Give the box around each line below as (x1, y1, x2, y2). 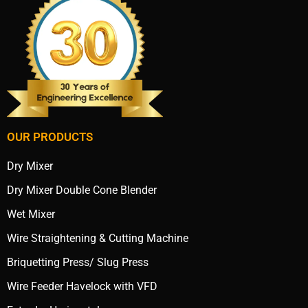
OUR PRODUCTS (7, 130, 93, 144)
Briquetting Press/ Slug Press (7, 256, 148, 269)
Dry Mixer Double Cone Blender (7, 184, 157, 197)
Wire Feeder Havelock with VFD (7, 280, 157, 294)
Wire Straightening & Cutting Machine (7, 232, 188, 245)
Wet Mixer (7, 208, 55, 221)
